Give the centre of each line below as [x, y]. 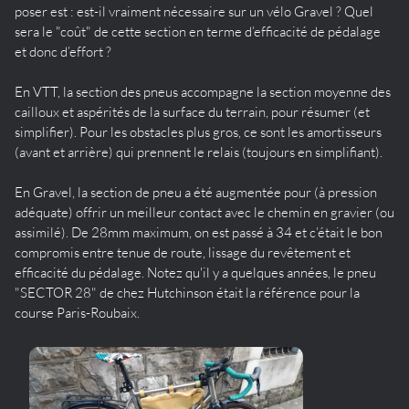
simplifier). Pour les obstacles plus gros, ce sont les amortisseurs [198, 131]
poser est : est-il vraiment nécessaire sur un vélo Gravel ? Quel [194, 11]
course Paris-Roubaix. [77, 312]
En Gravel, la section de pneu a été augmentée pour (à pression [196, 192]
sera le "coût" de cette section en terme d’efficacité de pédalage [198, 31]
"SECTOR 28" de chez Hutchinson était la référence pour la [187, 292]
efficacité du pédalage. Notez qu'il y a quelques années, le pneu [195, 272]
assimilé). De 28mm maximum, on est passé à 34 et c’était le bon [199, 232]
